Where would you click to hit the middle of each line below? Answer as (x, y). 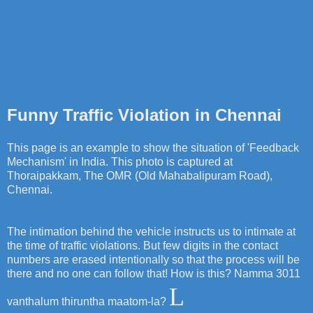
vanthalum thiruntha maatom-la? (88, 302)
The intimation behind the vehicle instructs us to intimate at (151, 232)
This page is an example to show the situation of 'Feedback (153, 148)
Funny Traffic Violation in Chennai (144, 115)
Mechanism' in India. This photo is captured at (120, 162)
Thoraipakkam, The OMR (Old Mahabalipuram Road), (140, 176)
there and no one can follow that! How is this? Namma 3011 (154, 274)
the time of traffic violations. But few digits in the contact (143, 246)
